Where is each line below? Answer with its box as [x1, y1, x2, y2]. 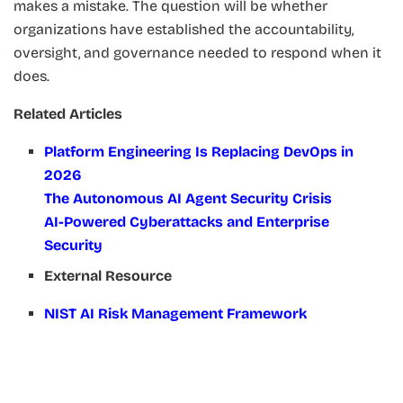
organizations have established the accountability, [13, 21, 354, 39]
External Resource [44, 267, 173, 285]
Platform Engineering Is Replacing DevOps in [44, 143, 354, 161]
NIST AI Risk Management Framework [44, 305, 308, 323]
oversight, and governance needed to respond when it [13, 44, 381, 62]
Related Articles [13, 105, 122, 123]
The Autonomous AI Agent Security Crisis [44, 190, 333, 208]
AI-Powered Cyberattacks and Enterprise [44, 213, 330, 231]
